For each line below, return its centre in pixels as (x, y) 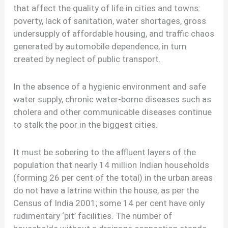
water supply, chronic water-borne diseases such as (112, 99)
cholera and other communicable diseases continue (113, 112)
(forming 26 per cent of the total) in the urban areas (113, 177)
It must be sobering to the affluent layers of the (105, 152)
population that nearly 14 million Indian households (111, 165)
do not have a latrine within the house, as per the (106, 190)
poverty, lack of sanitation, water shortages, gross (110, 21)
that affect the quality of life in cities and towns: (107, 8)
